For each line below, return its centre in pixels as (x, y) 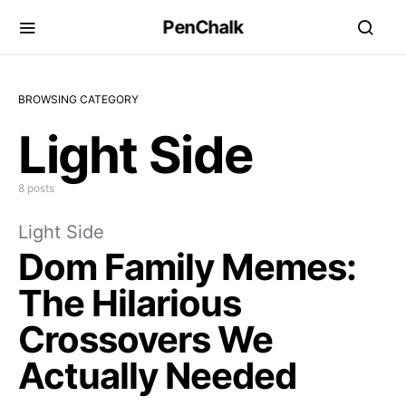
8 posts (36, 188)
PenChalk (203, 27)
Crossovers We (145, 339)
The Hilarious (130, 303)
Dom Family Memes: (187, 267)
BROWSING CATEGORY (78, 99)
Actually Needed (157, 376)
